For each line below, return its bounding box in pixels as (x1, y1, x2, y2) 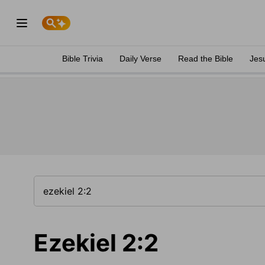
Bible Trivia (62, 54, 103, 63)
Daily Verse (119, 54, 161, 63)
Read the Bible (178, 54, 233, 63)
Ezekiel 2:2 (34, 228, 159, 257)
